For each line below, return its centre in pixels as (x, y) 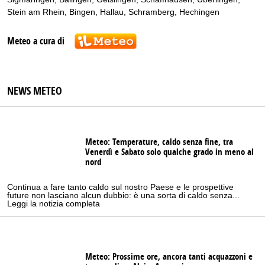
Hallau (112, 12)
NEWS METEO (35, 92)
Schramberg (151, 12)
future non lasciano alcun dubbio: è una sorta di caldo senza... (123, 195)
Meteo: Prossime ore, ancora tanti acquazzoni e (169, 257)
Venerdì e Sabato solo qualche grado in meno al (169, 152)
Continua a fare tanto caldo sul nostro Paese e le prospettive (120, 187)
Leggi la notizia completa (54, 204)
